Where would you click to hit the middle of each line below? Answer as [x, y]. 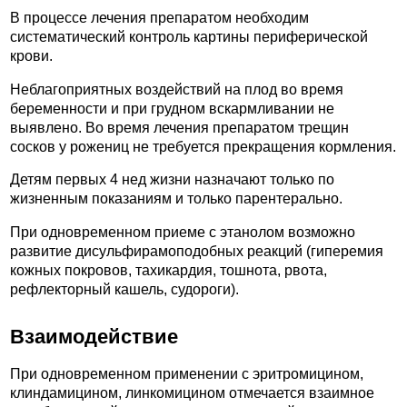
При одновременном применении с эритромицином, [187, 373]
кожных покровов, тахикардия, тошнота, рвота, [169, 270]
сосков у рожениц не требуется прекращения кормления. [203, 146]
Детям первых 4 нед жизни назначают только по [172, 180]
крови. [31, 55]
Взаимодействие [94, 337]
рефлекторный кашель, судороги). [124, 289]
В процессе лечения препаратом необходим [159, 17]
